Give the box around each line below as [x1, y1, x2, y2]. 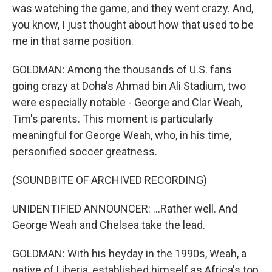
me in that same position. [12, 35, 134, 47]
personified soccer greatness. [12, 145, 157, 158]
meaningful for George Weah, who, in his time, [12, 129, 231, 141]
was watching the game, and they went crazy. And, [12, 2, 253, 15]
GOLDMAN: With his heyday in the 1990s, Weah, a [12, 247, 246, 260]
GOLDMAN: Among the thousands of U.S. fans [12, 63, 232, 76]
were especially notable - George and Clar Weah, [12, 96, 242, 109]
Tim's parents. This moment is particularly [12, 112, 214, 125]
